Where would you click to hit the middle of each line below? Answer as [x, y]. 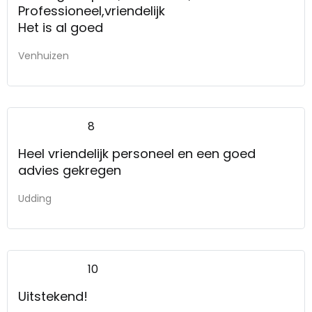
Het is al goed [61, 27]
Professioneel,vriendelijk [92, 10]
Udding [35, 198]
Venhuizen [44, 55]
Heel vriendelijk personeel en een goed [137, 153]
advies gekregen [70, 170]
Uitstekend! [53, 296]
